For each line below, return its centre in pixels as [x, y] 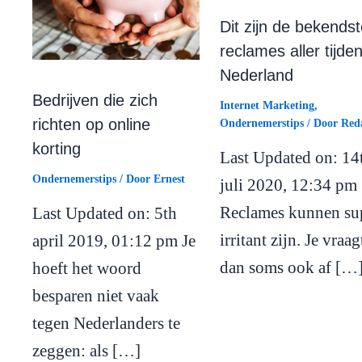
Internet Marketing [267, 106]
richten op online [91, 124]
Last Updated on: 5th [105, 213]
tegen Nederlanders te [106, 323]
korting [57, 148]
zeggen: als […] [86, 350]
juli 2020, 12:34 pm [288, 185]
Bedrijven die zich [95, 100]
